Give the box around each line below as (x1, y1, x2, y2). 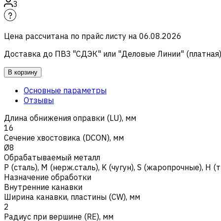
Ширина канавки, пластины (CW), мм (4, 191, 140, 202)
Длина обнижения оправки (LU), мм (4, 112, 136, 123)
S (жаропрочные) (137, 162, 202, 172)
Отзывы (24, 95, 54, 105)
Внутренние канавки (4, 182, 82, 192)
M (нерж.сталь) (41, 162, 98, 172)
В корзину (8, 68, 37, 76)
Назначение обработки (4, 172, 91, 182)
